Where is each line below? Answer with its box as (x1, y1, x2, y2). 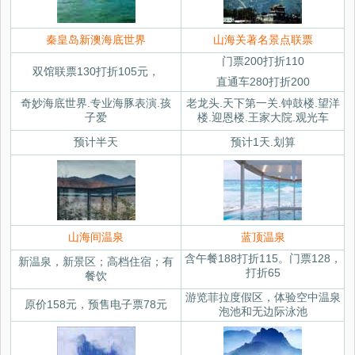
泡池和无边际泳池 (218, 305, 307, 319)
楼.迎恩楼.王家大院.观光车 (197, 111, 329, 124)
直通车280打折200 (216, 75, 310, 89)
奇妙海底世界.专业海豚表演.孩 (21, 97, 171, 110)
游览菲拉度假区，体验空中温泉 (185, 291, 341, 304)
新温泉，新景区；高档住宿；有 (18, 255, 174, 269)
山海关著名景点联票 (212, 33, 313, 47)
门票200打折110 (221, 55, 304, 68)
